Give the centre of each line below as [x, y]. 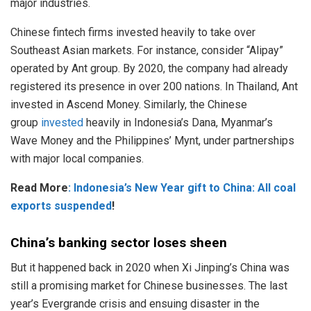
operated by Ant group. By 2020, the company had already [149, 69]
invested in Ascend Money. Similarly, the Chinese [129, 105]
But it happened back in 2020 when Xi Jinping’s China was [150, 268]
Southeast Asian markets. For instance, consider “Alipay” [147, 51]
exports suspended [61, 206]
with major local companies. [77, 159]
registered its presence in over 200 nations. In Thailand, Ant [154, 87]
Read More [39, 188]
